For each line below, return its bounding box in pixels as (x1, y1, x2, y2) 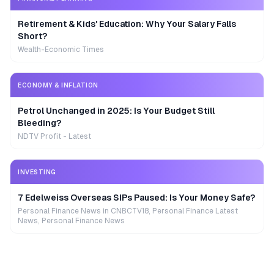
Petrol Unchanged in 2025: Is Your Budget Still (18, 106, 215, 116)
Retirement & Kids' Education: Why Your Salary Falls (18, 19, 236, 29)
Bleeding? (18, 118, 61, 128)
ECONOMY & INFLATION (18, 81, 98, 89)
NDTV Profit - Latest (18, 132, 91, 141)
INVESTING (18, 168, 56, 176)
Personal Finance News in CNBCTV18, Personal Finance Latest (18, 207, 238, 215)
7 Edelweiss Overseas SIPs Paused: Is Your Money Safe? (18, 193, 255, 202)
